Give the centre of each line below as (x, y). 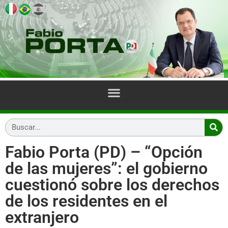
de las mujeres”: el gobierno (106, 168)
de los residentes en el (86, 201)
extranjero (42, 217)
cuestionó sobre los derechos (112, 184)
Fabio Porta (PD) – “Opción (104, 152)
